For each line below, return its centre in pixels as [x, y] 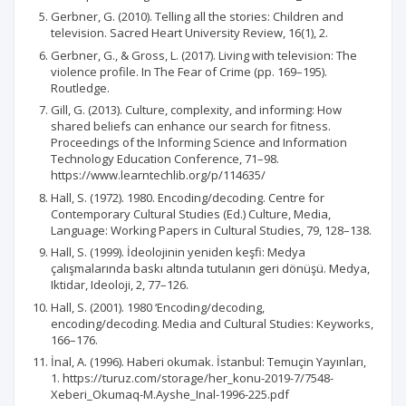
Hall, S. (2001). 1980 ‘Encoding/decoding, [158, 307]
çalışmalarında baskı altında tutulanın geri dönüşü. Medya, [210, 268]
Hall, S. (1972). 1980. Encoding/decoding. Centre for [188, 197]
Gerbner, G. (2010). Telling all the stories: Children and [197, 16]
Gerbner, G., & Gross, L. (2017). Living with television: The [204, 55]
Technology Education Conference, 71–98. [165, 159]
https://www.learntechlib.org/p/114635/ [158, 175]
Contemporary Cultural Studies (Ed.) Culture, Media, [191, 213]
